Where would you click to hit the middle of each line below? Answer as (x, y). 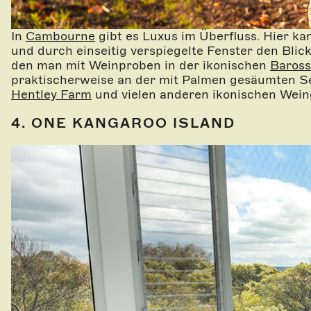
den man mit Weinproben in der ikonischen (141, 65)
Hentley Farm (51, 94)
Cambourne (60, 36)
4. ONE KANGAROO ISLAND (123, 123)
